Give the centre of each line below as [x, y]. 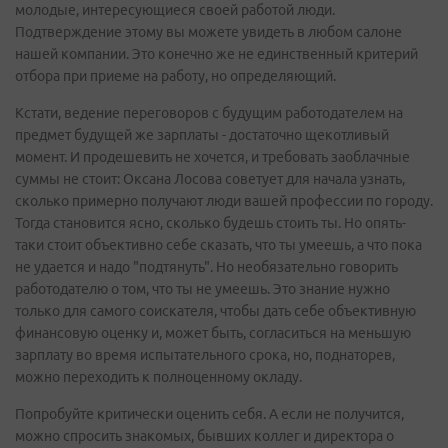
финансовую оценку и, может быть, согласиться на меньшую [213, 333]
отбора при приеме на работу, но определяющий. [175, 76]
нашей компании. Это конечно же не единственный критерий [216, 54]
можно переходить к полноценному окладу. [158, 377]
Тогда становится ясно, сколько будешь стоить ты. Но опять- [210, 223]
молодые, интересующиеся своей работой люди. [175, 10]
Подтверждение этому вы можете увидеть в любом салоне [208, 32]
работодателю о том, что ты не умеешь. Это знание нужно [202, 289]
